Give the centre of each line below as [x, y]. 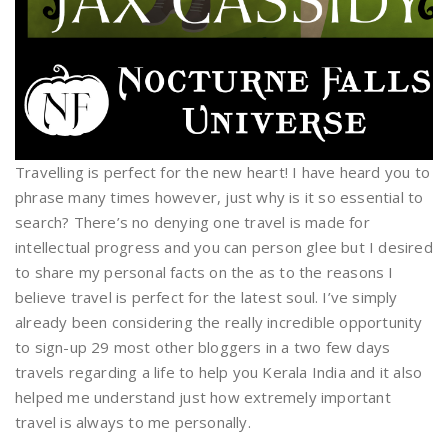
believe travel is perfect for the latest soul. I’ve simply [206, 297]
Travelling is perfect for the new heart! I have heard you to [223, 172]
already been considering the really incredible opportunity [219, 322]
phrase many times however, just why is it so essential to [219, 197]
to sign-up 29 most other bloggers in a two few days [203, 347]
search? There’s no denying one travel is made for [192, 222]
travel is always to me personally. [133, 422]
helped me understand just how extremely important [203, 397]
